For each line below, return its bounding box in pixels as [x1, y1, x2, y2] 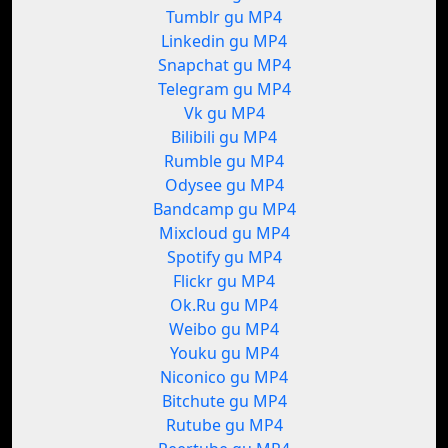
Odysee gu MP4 [164, 174, 284, 197]
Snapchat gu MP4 [157, 54, 291, 77]
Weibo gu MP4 [169, 318, 279, 341]
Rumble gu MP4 [164, 150, 284, 173]
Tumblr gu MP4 [166, 6, 282, 29]
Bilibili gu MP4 [171, 126, 277, 149]
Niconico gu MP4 [160, 366, 288, 389]
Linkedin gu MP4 [161, 30, 287, 53]
